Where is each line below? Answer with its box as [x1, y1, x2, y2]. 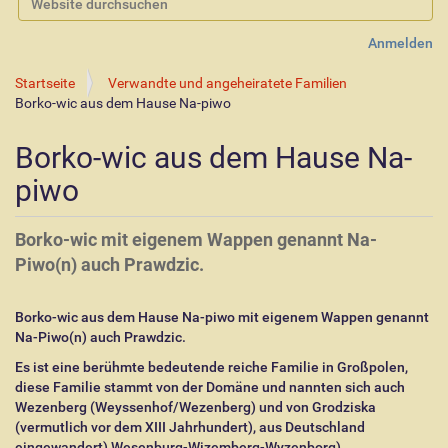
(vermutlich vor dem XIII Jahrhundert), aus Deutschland [15, 419, 365, 435]
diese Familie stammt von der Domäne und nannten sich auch [15, 379, 405, 395]
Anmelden [368, 35, 433, 51]
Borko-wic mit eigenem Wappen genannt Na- [15, 229, 377, 250]
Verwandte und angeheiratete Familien [108, 75, 347, 91]
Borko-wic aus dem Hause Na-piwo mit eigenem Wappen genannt [15, 309, 429, 325]
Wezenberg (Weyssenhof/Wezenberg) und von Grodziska [15, 399, 376, 415]
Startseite [15, 75, 75, 91]
